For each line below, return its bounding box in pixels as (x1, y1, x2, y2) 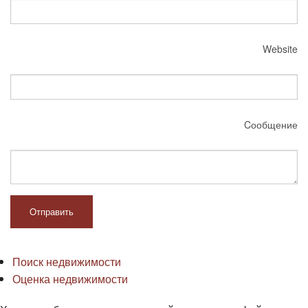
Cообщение (244, 118, 298, 132)
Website (263, 42, 298, 56)
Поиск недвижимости (12, 254, 121, 270)
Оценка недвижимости (12, 271, 128, 287)
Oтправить (30, 205, 74, 219)
